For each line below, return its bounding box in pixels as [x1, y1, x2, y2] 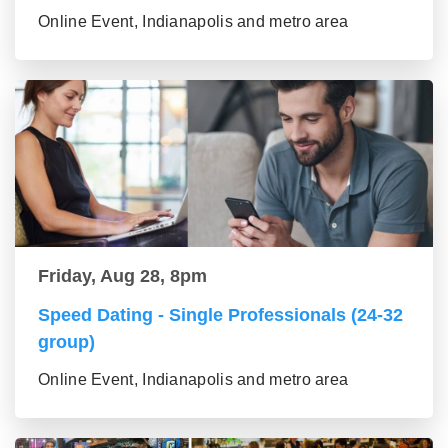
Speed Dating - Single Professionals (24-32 [38, 304, 403, 325]
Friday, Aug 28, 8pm [38, 265, 207, 286]
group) [38, 331, 95, 352]
